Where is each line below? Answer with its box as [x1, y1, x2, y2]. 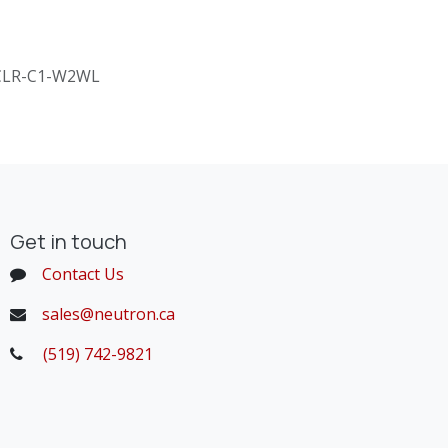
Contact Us [42, 263, 124, 286]
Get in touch [10, 228, 127, 256]
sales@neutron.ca [42, 303, 175, 326]
